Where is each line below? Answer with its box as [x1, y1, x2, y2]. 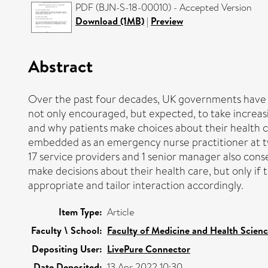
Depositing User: [32, 242, 102, 255]
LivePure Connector [107, 242, 190, 255]
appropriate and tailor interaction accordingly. [28, 177, 243, 193]
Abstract [28, 53, 93, 78]
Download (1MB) [75, 14, 144, 28]
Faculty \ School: [31, 223, 102, 237]
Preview [151, 14, 183, 28]
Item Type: [59, 205, 102, 218]
